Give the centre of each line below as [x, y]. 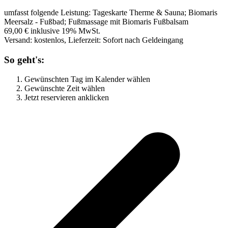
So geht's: [24, 60]
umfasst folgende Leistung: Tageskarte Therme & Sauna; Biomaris [111, 12]
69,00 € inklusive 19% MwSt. [52, 31]
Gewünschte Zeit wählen [65, 89]
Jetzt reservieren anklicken [67, 98]
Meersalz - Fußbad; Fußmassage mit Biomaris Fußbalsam [96, 21]
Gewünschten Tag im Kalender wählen [87, 79]
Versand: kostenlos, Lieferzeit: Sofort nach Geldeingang [94, 40]
